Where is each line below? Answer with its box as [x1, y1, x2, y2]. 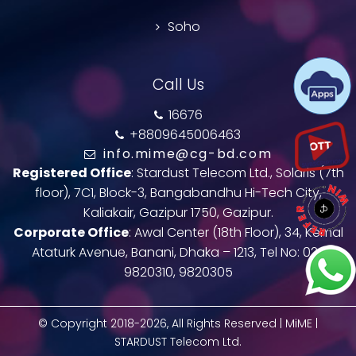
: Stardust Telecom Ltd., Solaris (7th [130, 163, 344, 182]
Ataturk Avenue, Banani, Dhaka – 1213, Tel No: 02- [32, 242, 324, 261]
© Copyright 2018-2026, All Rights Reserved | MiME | [38, 315, 318, 331]
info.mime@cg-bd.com [99, 144, 273, 163]
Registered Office [12, 163, 131, 182]
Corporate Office [13, 222, 129, 242]
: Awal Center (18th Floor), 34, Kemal [128, 222, 343, 242]
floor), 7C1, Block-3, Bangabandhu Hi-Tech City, [34, 183, 322, 202]
